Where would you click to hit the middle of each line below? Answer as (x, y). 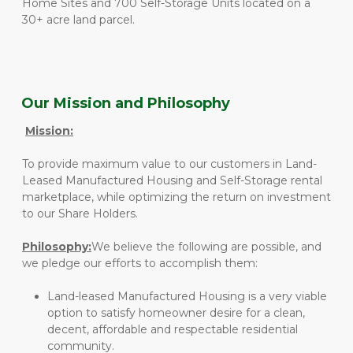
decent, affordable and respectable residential (173, 329)
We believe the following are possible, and (206, 247)
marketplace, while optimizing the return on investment (176, 197)
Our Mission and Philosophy (126, 103)
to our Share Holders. (80, 214)
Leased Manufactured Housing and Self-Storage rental (172, 180)
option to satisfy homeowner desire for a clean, (176, 313)
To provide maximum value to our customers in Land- (169, 164)
